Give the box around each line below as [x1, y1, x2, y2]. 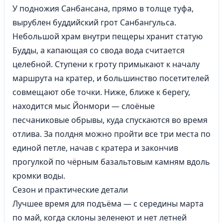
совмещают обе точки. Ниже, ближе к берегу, [12, 87, 190, 98]
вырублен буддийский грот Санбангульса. [12, 17, 176, 28]
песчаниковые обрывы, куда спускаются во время [12, 114, 208, 125]
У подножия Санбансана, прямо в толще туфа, [12, 3, 194, 14]
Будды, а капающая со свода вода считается [12, 45, 185, 56]
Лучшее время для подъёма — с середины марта [12, 198, 204, 209]
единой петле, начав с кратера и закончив [12, 142, 178, 153]
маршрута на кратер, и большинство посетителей [12, 73, 209, 84]
